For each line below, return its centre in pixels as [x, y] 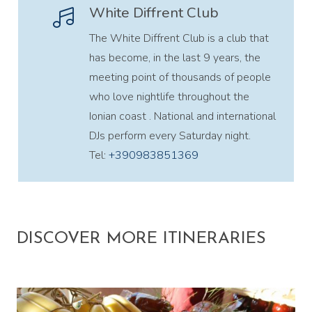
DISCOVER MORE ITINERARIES [141, 239]
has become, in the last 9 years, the [175, 57]
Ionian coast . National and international [182, 116]
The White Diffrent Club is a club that [179, 38]
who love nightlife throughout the [169, 96]
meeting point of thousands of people [180, 77]
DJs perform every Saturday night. [170, 135]
